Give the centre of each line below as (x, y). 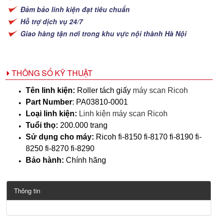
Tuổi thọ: (42, 125)
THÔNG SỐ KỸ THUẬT (51, 73)
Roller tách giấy (104, 90)
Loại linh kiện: (52, 114)
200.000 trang (83, 125)
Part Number (49, 102)
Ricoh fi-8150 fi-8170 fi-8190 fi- (148, 137)
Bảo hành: (45, 160)
